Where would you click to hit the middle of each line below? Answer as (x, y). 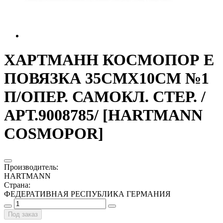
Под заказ (23, 214)
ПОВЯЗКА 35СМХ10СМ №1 (107, 78)
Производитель (30, 167)
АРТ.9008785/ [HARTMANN (103, 115)
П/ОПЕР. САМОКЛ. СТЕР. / (105, 97)
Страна (16, 185)
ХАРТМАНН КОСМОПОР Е (109, 60)
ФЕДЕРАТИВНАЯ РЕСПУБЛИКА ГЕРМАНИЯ (87, 194)
